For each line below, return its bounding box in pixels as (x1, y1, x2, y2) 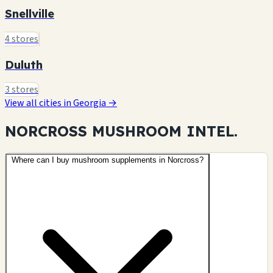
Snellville (5, 6, 54, 21)
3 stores (5, 83, 38, 97)
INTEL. (186, 122, 238, 141)
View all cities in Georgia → (5, 96, 117, 110)
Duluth (5, 57, 43, 72)
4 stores (5, 32, 38, 46)
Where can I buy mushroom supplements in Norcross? (12, 155, 204, 165)
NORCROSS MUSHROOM (5, 122, 186, 141)
